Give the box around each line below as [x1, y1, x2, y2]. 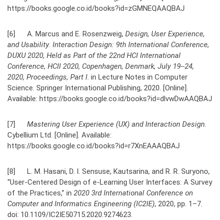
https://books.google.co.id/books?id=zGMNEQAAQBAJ [7, 3, 185, 13]
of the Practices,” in [7, 188, 74, 197]
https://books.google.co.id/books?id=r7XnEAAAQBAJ [7, 141, 180, 150]
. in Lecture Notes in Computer [87, 72, 188, 82]
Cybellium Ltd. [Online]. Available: [7, 130, 111, 139]
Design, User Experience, [125, 29, 205, 38]
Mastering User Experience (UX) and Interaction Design [27, 119, 205, 129]
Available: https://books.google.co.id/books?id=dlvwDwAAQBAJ [7, 94, 212, 103]
